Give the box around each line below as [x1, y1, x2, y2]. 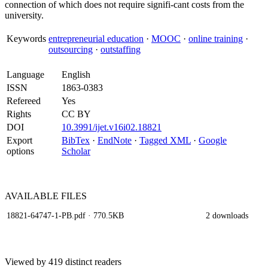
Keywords [7, 33, 46, 44]
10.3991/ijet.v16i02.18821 [62, 122, 162, 132]
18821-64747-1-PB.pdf [7, 211, 86, 220]
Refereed [7, 96, 41, 106]
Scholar [62, 146, 90, 156]
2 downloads [206, 211, 248, 220]
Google [199, 135, 227, 145]
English [62, 69, 90, 80]
